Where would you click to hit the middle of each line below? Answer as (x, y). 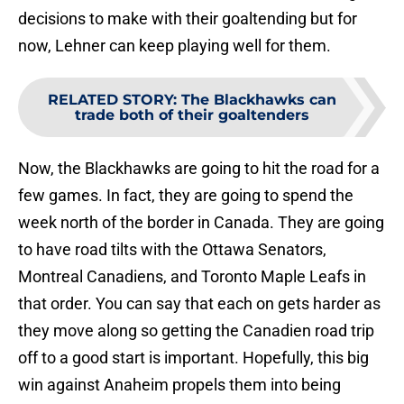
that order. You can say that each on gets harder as (199, 304)
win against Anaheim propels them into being (179, 385)
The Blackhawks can (259, 100)
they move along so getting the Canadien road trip (196, 331)
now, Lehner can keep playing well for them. (174, 46)
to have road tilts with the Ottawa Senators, (172, 250)
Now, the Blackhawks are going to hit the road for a (199, 169)
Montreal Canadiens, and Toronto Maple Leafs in (192, 277)
